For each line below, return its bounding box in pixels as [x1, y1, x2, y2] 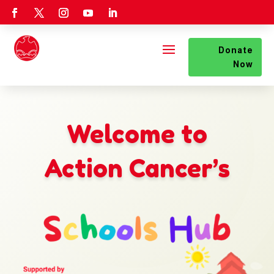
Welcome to [66, 119, 207, 149]
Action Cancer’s [43, 153, 230, 183]
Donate [218, 45, 253, 55]
